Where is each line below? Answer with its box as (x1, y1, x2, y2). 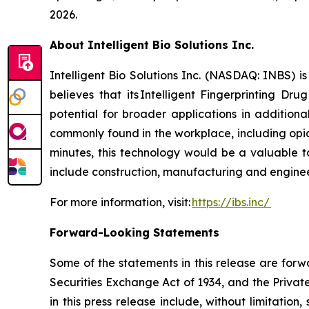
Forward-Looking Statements (50, 225, 223, 239)
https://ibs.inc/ (192, 195, 271, 209)
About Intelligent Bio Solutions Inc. (50, 37, 254, 52)
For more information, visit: (50, 195, 192, 209)
